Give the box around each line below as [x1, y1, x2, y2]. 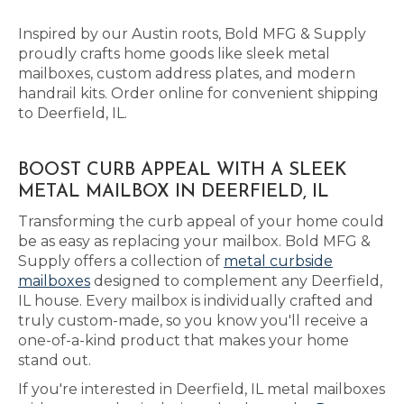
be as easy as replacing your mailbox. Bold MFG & [18, 233, 371, 250]
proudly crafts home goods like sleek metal [18, 45, 330, 62]
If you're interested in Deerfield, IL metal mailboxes [18, 381, 385, 398]
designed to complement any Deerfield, [90, 272, 382, 289]
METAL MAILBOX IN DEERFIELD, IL [18, 183, 329, 201]
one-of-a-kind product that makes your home [18, 332, 349, 349]
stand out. [18, 352, 91, 369]
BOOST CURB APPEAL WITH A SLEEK [18, 161, 347, 179]
